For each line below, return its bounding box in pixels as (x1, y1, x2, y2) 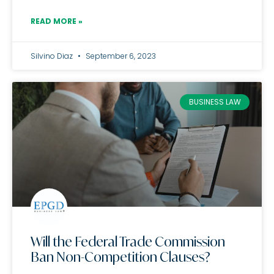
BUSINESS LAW (188, 97, 241, 108)
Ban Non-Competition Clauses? (31, 249, 210, 265)
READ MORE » (31, 16, 83, 26)
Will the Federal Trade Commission (31, 234, 225, 250)
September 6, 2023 (84, 51, 156, 61)
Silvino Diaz (31, 51, 75, 61)
